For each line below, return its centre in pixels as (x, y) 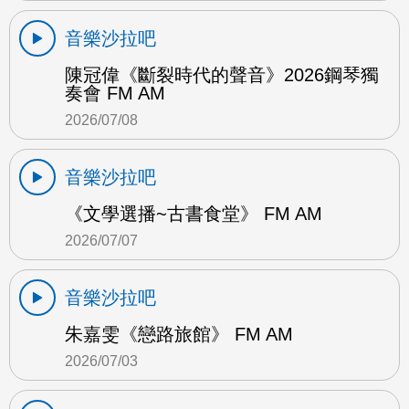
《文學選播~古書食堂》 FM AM (194, 213)
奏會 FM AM (115, 93)
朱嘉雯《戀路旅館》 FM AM (179, 334)
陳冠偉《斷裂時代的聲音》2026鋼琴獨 (222, 74)
